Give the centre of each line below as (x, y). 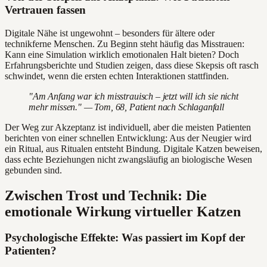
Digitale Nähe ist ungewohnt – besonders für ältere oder (110, 33)
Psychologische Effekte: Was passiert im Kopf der (125, 238)
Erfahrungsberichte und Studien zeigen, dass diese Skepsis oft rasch (132, 65)
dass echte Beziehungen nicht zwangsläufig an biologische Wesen (128, 159)
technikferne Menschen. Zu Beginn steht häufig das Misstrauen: (125, 44)
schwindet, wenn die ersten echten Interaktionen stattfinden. (117, 76)
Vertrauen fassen (45, 10)
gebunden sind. (33, 170)
